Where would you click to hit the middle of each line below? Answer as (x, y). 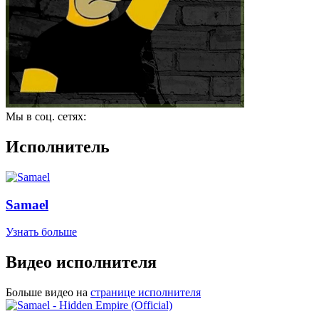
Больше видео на (47, 293)
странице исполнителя (146, 293)
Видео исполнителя (81, 262)
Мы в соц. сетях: (46, 116)
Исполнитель (58, 146)
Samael (27, 204)
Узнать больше (41, 232)
